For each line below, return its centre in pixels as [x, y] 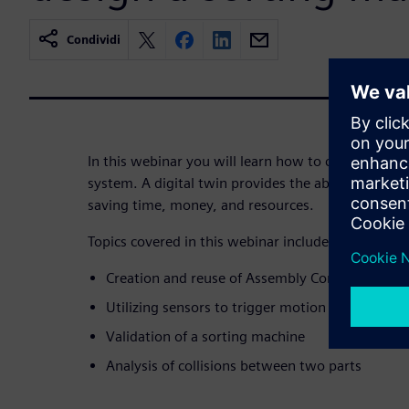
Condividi [94, 40]
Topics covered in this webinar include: [210, 242]
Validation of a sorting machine [205, 337]
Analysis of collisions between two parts [234, 366]
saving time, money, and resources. [201, 205]
